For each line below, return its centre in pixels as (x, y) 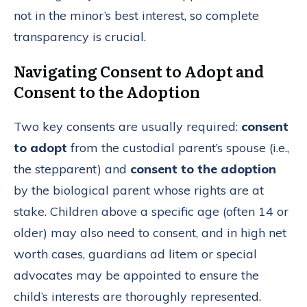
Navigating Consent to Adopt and (139, 71)
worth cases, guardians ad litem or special (135, 254)
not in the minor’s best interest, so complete (136, 15)
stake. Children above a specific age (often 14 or (151, 211)
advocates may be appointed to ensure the (136, 275)
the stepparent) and (72, 169)
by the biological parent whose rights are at (139, 190)
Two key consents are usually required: (127, 126)
